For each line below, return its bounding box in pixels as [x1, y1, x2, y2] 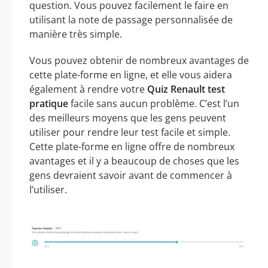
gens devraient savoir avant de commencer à [29, 168, 232, 182]
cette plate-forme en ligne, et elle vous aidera [29, 68, 232, 81]
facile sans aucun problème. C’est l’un [68, 96, 239, 110]
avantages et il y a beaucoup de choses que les [29, 154, 239, 167]
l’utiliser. [29, 182, 67, 196]
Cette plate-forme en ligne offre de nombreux [29, 139, 234, 153]
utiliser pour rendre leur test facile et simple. [29, 125, 230, 139]
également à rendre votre [29, 82, 147, 96]
